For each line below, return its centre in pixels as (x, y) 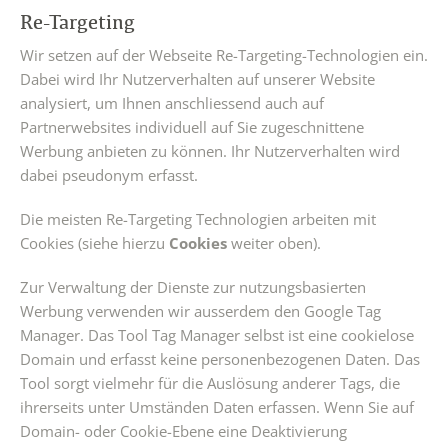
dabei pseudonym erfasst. (109, 175)
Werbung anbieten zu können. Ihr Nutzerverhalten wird (210, 151)
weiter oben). (274, 243)
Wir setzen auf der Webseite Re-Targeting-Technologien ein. (224, 55)
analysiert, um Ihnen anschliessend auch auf (172, 103)
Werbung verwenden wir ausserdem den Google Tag (200, 311)
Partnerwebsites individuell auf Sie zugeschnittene (192, 127)
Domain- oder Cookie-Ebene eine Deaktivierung (183, 431)
